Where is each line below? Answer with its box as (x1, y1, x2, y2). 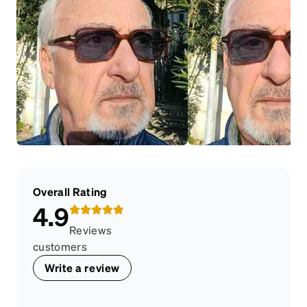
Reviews (69, 223, 112, 238)
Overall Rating (33, 184, 108, 199)
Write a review (45, 260, 120, 275)
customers (33, 239, 87, 254)
